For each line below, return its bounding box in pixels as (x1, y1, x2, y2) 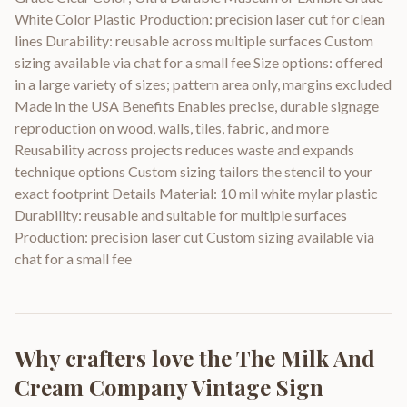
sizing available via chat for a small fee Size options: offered (15, 54, 382, 72)
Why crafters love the (15, 343, 236, 373)
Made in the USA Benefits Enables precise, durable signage (15, 97, 379, 115)
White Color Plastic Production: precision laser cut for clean (15, 10, 385, 28)
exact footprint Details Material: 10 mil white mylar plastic (15, 184, 378, 203)
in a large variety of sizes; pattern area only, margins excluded (15, 75, 392, 94)
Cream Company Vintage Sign (15, 372, 323, 402)
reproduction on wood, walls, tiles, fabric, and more (15, 119, 329, 137)
